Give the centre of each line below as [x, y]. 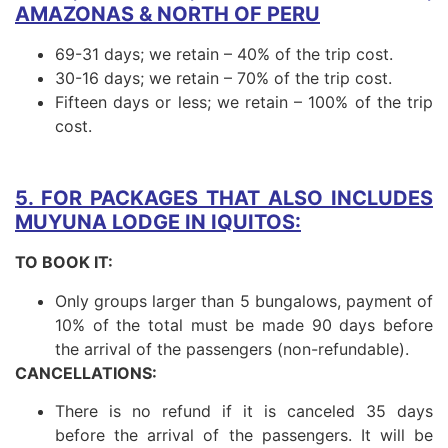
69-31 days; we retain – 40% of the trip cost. [224, 54]
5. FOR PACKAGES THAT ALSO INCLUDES [224, 198]
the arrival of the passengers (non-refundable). [232, 348]
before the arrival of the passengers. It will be [244, 435]
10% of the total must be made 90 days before [244, 324]
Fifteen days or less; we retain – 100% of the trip [244, 102]
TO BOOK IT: [64, 262]
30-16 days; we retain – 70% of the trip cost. [223, 78]
